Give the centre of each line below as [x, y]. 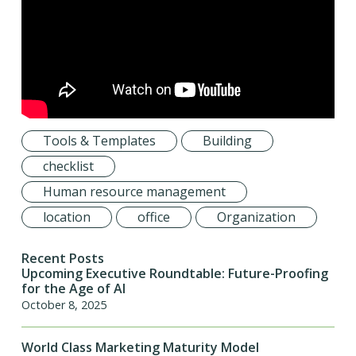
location [66, 217]
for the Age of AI [73, 289]
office [153, 217]
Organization [256, 217]
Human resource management [134, 192]
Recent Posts [62, 259]
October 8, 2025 [64, 305]
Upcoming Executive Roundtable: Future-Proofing [174, 274]
